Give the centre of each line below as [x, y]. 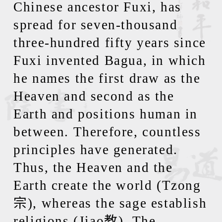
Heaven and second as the [94, 96]
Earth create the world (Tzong [107, 185]
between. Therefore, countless [107, 132]
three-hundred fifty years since [110, 43]
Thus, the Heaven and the [93, 167]
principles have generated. [96, 150]
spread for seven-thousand [96, 25]
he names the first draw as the [107, 78]
